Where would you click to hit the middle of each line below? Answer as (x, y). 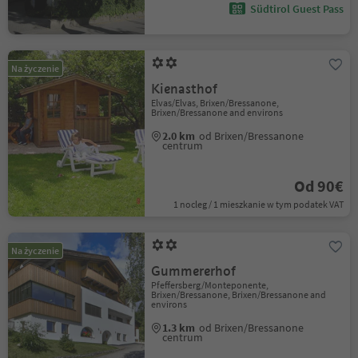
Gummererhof (194, 271)
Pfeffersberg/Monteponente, (210, 285)
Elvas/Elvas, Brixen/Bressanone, (215, 103)
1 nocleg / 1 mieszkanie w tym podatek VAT (258, 204)
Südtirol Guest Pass (296, 9)
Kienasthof (185, 89)
